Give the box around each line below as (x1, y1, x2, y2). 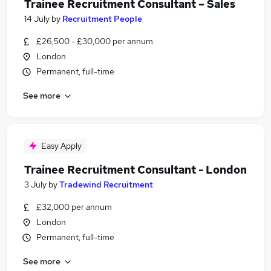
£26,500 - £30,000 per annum (36, 36, 153, 47)
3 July (24, 179, 47, 190)
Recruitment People (62, 13, 142, 24)
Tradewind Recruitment (59, 179, 153, 190)
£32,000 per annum (36, 201, 112, 212)
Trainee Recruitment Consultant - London (24, 163, 247, 177)
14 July (24, 13, 50, 24)
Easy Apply (41, 140, 82, 151)
